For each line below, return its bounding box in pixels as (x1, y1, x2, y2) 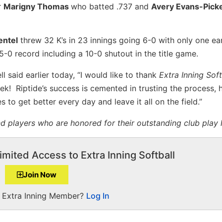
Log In (86, 190, 110, 201)
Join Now (23, 169, 56, 179)
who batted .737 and (71, 1, 151, 11)
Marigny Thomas (3, 1, 71, 11)
